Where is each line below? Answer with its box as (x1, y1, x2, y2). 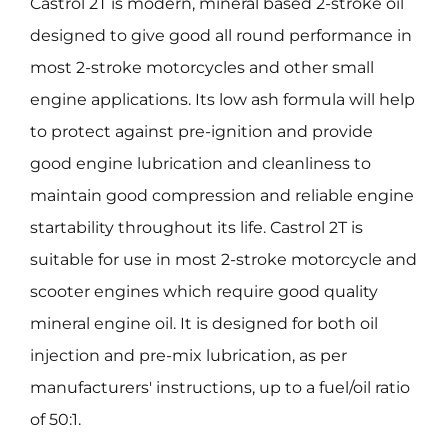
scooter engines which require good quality (29, 282, 378, 302)
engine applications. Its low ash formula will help (29, 90, 415, 110)
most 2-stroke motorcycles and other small (29, 58, 374, 78)
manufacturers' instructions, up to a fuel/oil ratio (29, 378, 410, 398)
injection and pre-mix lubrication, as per (29, 346, 347, 366)
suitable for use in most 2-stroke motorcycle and (29, 250, 417, 270)
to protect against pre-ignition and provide (29, 122, 373, 142)
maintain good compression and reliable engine (29, 186, 414, 206)
